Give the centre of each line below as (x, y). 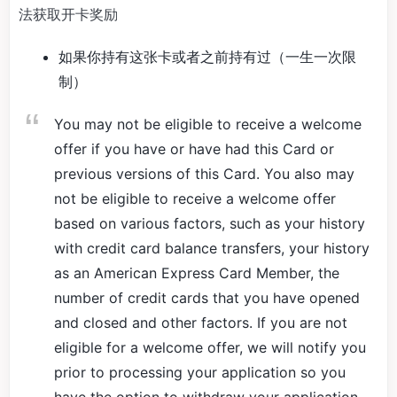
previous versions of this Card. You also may (204, 174)
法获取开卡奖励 (68, 14)
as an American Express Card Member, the (197, 273)
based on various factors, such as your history (210, 223)
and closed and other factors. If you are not (201, 323)
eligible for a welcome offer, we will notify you (210, 347)
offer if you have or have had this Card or (194, 149)
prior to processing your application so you (200, 372)
